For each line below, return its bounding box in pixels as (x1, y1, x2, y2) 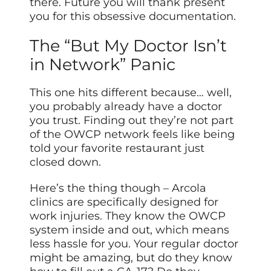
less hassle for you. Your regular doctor (30, 237, 239, 250)
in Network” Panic (30, 54, 176, 74)
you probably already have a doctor (30, 99, 223, 113)
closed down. (30, 155, 102, 169)
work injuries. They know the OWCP (30, 209, 226, 223)
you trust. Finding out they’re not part (30, 113, 234, 127)
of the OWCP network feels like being (30, 127, 235, 141)
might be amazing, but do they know (30, 250, 233, 264)
